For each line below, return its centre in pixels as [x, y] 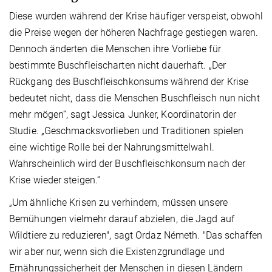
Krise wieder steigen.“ [55, 180]
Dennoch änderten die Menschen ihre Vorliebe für [115, 49]
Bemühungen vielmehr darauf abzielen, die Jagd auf [122, 219]
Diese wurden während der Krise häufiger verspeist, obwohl [136, 16]
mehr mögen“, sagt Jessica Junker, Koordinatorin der [123, 115]
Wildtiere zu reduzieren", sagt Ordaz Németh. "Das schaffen [136, 236]
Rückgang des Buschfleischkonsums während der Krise [129, 82]
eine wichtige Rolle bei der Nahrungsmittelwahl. [112, 148]
